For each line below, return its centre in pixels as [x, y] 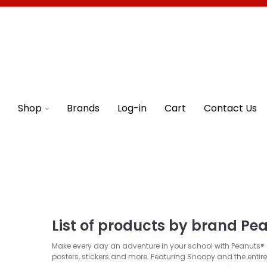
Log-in [132, 108]
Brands [83, 108]
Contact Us [230, 108]
